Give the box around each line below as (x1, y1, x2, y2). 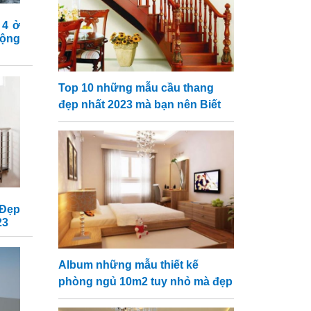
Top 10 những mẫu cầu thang (58, 82, 214, 94)
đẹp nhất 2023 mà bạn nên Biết (58, 99, 221, 110)
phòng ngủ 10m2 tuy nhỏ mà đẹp (58, 276, 233, 287)
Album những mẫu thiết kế (58, 259, 199, 271)
